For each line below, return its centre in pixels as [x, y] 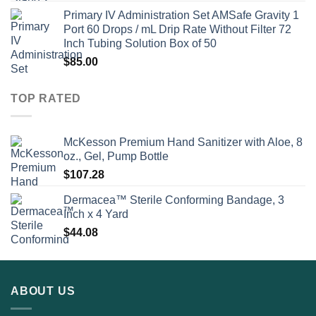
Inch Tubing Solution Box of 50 [140, 44]
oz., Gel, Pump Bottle [116, 156]
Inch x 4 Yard [96, 214]
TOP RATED [46, 99]
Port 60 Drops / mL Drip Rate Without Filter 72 [177, 30]
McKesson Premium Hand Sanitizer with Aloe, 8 [183, 142]
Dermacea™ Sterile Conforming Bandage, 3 [174, 200]
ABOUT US [43, 291]
